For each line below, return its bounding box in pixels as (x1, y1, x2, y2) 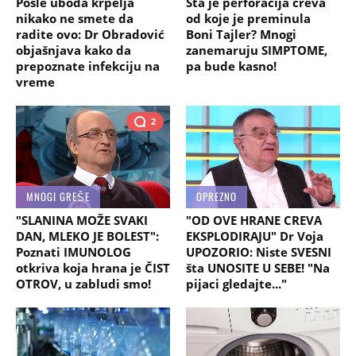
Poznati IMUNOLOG (16, 243, 131, 260)
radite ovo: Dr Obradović (16, 25, 164, 42)
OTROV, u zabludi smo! (16, 275, 151, 292)
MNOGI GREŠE (26, 188, 90, 205)
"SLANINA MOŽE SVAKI (16, 211, 148, 228)
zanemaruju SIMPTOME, (186, 41, 327, 58)
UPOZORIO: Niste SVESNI (186, 243, 331, 260)
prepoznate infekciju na (16, 57, 160, 74)
